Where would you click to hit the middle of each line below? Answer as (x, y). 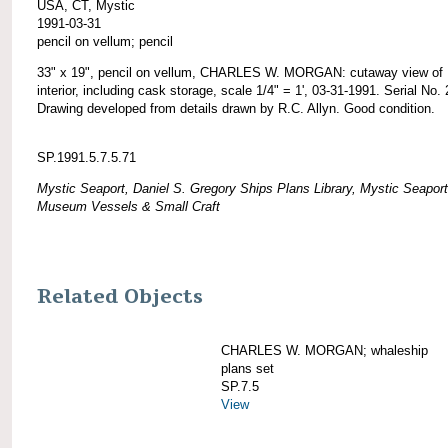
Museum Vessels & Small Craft (128, 206)
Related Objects (120, 296)
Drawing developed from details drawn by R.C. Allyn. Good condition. (236, 108)
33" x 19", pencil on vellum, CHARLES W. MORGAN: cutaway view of (240, 72)
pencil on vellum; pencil (105, 41)
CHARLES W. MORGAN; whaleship (324, 350)
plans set (247, 368)
